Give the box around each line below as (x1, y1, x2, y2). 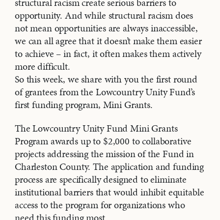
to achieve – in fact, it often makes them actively (15, 47, 201, 61)
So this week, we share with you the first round (15, 72, 197, 86)
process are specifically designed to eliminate (15, 172, 187, 187)
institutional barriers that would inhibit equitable (15, 185, 204, 199)
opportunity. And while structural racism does (15, 8, 193, 23)
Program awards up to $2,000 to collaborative (15, 134, 192, 148)
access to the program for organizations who (15, 198, 185, 212)
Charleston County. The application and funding (15, 160, 204, 174)
